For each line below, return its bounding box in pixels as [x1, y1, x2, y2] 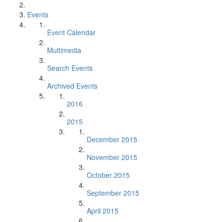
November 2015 [87, 152, 137, 162]
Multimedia [47, 45, 81, 55]
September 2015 [87, 188, 139, 198]
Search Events [47, 63, 93, 73]
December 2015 [87, 134, 137, 144]
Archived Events [47, 81, 98, 91]
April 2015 [87, 206, 118, 216]
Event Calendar [47, 27, 96, 37]
